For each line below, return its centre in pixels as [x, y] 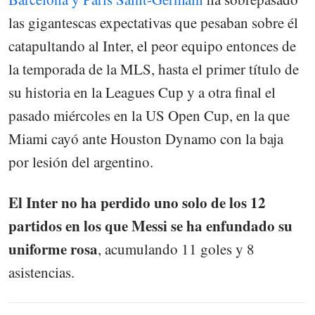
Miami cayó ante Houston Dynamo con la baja [146, 139]
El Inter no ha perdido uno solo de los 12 [137, 203]
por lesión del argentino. [81, 162]
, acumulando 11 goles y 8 [176, 249]
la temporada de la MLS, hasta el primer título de [154, 69]
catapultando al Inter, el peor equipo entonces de [152, 46]
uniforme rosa [53, 249]
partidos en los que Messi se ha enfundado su [150, 226]
